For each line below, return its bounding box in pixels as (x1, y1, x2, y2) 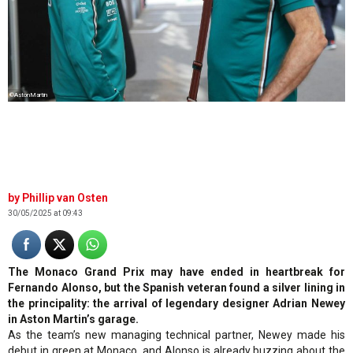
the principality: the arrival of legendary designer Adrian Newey (8, 296, 345, 310)
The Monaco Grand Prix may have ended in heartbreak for (8, 265, 345, 278)
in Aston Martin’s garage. (8, 312, 139, 325)
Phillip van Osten (22, 191, 108, 204)
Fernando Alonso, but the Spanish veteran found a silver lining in (8, 281, 345, 294)
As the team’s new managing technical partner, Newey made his (8, 328, 345, 341)
